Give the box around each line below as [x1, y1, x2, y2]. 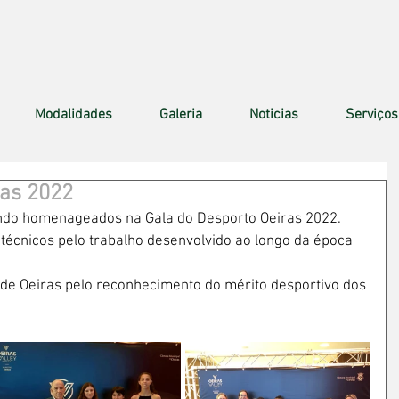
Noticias [249, 106, 298, 124]
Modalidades [35, 106, 112, 124]
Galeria [159, 106, 202, 124]
